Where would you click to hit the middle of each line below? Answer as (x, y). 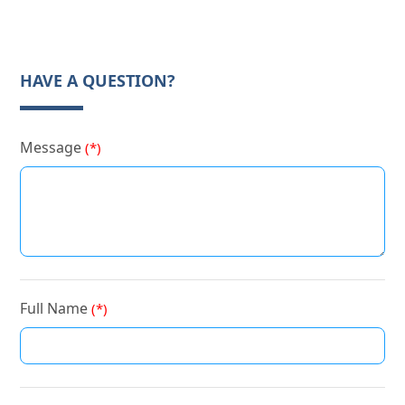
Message (53, 147)
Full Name (56, 308)
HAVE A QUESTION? (98, 80)
